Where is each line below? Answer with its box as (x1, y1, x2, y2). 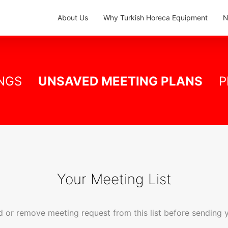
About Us (58, 13, 88, 22)
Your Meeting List (56, 170, 172, 188)
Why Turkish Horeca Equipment (103, 13, 208, 22)
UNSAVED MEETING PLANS (38, 74, 203, 89)
